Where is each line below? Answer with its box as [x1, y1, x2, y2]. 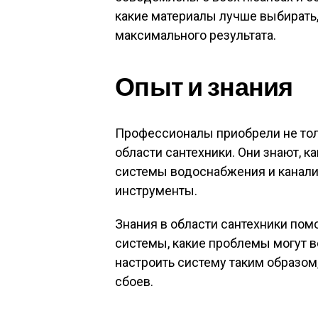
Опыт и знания [115, 70, 293, 101]
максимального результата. [115, 27, 276, 43]
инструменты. [115, 182, 197, 198]
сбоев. [115, 273, 153, 289]
